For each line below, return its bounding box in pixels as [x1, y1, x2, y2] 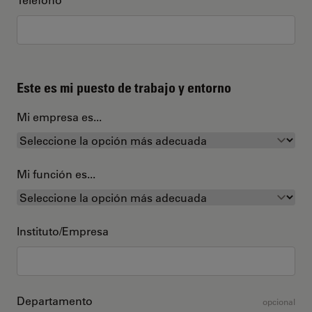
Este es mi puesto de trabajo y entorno [17, 79, 231, 96]
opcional [263, 296, 295, 307]
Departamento [17, 293, 93, 308]
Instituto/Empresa [17, 224, 109, 238]
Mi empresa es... [17, 109, 102, 124]
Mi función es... [17, 166, 95, 181]
